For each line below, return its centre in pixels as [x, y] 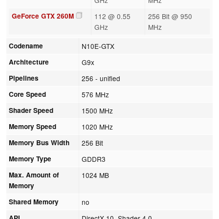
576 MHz [96, 94]
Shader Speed [31, 110]
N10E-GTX [98, 46]
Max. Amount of [34, 175]
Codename [26, 45]
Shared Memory [34, 201]
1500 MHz [98, 110]
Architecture [29, 62]
